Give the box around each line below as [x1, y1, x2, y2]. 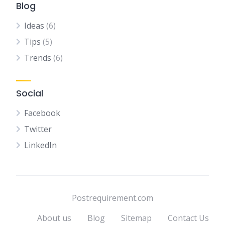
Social [16, 87, 43, 100]
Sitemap [121, 212, 152, 224]
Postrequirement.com [72, 192, 153, 204]
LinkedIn [24, 140, 57, 151]
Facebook [24, 107, 60, 119]
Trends [24, 52, 51, 64]
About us [37, 212, 71, 224]
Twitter [24, 124, 52, 135]
